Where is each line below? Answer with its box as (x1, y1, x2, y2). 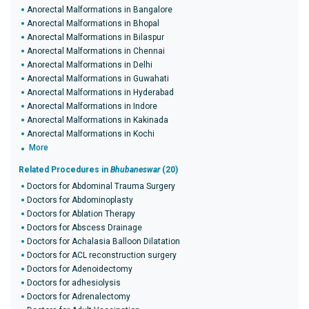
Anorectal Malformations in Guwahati (27, 74, 169, 83)
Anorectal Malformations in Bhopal (27, 19, 159, 28)
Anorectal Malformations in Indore (27, 101, 157, 111)
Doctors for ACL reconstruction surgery (27, 250, 177, 260)
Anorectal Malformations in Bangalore (27, 5, 172, 14)
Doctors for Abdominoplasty (27, 195, 133, 205)
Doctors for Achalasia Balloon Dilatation (27, 237, 180, 246)
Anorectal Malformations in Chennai (27, 46, 165, 56)
